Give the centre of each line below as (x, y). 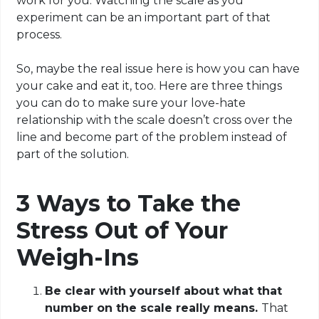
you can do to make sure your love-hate (131, 103)
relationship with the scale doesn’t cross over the (155, 120)
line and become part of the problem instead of (152, 137)
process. (40, 35)
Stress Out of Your (122, 231)
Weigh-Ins (78, 258)
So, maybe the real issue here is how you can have (158, 69)
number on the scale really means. (153, 308)
